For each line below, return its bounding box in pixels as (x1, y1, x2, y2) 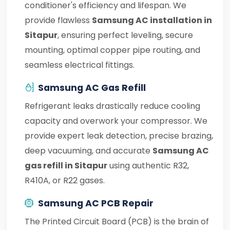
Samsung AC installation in (92, 14, 212, 26)
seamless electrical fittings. (25, 59, 135, 71)
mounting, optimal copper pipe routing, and (25, 44, 200, 56)
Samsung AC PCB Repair (38, 197, 154, 209)
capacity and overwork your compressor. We (25, 115, 207, 127)
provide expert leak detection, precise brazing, (25, 130, 213, 142)
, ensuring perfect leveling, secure (57, 29, 193, 41)
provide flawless (25, 14, 92, 26)
